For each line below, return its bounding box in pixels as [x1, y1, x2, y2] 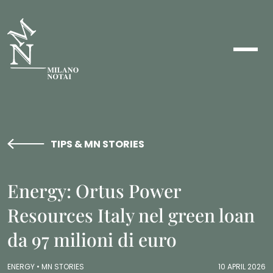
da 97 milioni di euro [7, 227, 177, 252]
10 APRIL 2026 [218, 261, 266, 272]
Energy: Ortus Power [7, 179, 181, 203]
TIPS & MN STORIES [51, 136, 144, 151]
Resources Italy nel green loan [7, 203, 255, 227]
